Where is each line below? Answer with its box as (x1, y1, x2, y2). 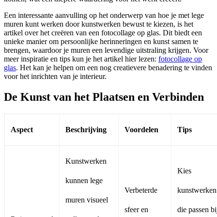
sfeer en (124, 205, 148, 214)
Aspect (11, 125, 33, 134)
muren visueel (65, 196, 108, 204)
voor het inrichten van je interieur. (4, 72, 107, 81)
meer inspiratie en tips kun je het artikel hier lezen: (4, 55, 158, 63)
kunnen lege (65, 176, 103, 185)
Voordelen (124, 125, 158, 134)
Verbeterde (124, 186, 157, 195)
